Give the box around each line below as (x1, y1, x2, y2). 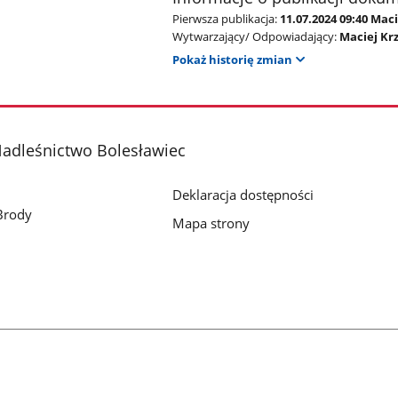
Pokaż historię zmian (172, 52, 293, 68)
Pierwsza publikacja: (172, 10, 278, 27)
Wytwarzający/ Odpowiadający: (172, 28, 338, 44)
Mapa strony (172, 213, 251, 232)
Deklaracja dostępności (172, 185, 314, 203)
